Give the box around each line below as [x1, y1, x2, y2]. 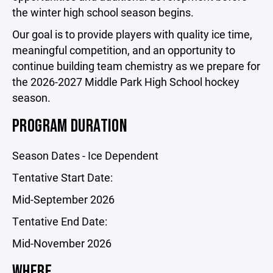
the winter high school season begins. [12, 5, 194, 19]
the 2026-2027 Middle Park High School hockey [12, 74, 239, 89]
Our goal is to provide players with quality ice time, [12, 27, 252, 41]
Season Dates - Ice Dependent [12, 148, 158, 163]
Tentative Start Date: [12, 170, 113, 185]
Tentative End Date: [12, 214, 107, 229]
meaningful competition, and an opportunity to [12, 43, 235, 57]
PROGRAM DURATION [12, 115, 127, 137]
